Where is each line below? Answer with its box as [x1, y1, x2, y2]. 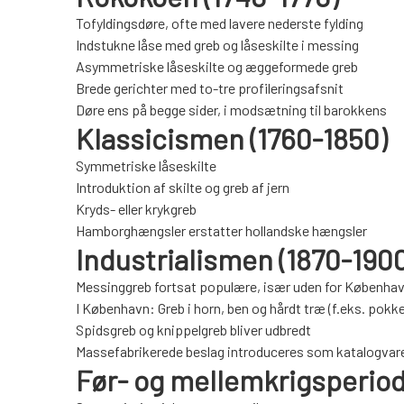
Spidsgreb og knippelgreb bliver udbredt [76, 321, 311, 339]
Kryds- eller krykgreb [76, 200, 197, 218]
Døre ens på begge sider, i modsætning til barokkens [76, 101, 387, 119]
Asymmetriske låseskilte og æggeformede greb [76, 58, 358, 76]
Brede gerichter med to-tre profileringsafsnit [76, 79, 344, 97]
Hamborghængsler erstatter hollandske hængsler [76, 222, 367, 240]
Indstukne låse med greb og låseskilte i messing [76, 36, 359, 54]
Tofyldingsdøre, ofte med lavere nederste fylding [76, 14, 363, 32]
